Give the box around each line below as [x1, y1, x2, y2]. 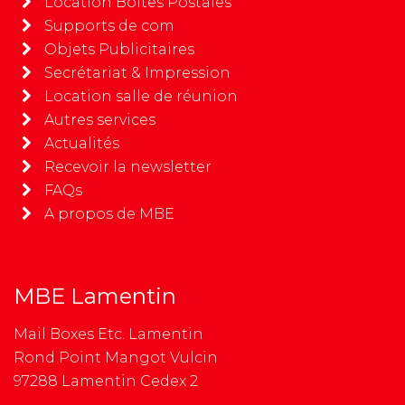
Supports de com [44, 17, 174, 35]
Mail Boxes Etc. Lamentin [14, 325, 203, 344]
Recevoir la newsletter [44, 158, 212, 176]
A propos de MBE [44, 205, 174, 223]
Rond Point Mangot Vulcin [14, 349, 218, 367]
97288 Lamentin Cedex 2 [14, 372, 198, 391]
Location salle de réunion [44, 88, 238, 106]
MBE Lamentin [14, 283, 176, 310]
